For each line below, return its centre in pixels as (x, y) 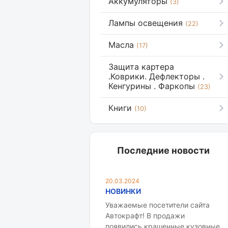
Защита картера (141, 67)
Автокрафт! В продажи (145, 216)
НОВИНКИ (123, 191)
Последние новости (163, 150)
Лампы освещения (146, 23)
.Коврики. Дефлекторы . (156, 76)
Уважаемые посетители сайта (158, 205)
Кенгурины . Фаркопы (152, 86)
